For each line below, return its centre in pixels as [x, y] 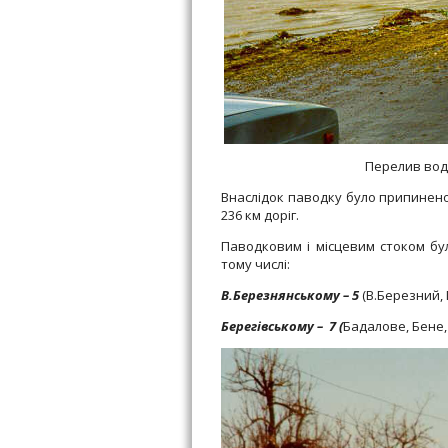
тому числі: [255, 264]
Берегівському [267, 326]
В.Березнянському [280, 295]
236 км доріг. [260, 215]
